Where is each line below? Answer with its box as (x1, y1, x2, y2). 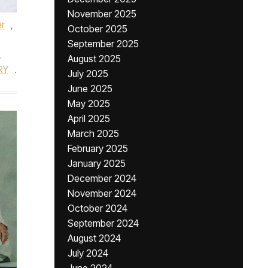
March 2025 (68, 127, 119, 139)
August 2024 (68, 232, 121, 244)
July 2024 (68, 247, 108, 259)
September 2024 (68, 217, 139, 229)
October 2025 (68, 23, 127, 35)
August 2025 (68, 53, 121, 65)
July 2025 (68, 68, 108, 80)
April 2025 (68, 112, 110, 124)
